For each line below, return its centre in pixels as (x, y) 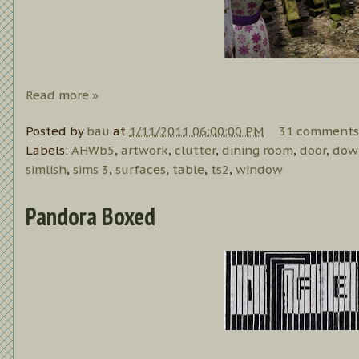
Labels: (48, 150)
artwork (145, 150)
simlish (46, 169)
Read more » (62, 95)
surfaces (141, 169)
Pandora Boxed (91, 216)
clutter (195, 150)
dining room (258, 150)
